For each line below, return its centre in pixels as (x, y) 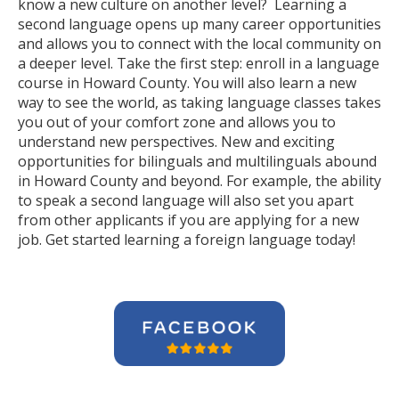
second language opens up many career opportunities (199, 24)
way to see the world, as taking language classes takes (199, 102)
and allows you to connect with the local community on (199, 44)
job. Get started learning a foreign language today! (187, 240)
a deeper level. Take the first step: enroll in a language (199, 63)
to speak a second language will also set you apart (186, 200)
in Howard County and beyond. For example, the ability (199, 181)
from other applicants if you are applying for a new (188, 220)
